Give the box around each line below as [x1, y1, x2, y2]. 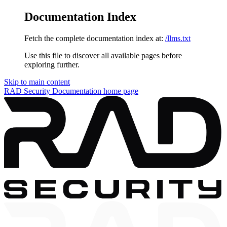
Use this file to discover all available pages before [24, 51, 182, 60]
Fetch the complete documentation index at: [24, 33, 163, 43]
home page [101, 86, 138, 95]
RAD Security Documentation [4, 86, 101, 95]
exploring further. [24, 60, 80, 69]
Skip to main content [4, 77, 70, 86]
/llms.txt [165, 33, 191, 43]
